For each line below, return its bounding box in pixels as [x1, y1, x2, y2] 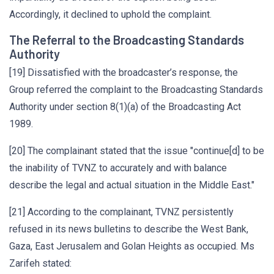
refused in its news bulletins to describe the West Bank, [9, 223, 248, 235]
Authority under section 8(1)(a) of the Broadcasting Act [9, 101, 241, 113]
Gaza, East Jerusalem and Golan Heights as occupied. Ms [9, 240, 254, 252]
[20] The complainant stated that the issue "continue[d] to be [9, 145, 264, 157]
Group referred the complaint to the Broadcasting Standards [9, 84, 263, 95]
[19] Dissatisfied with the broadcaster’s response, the [9, 67, 238, 78]
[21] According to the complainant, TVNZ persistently [9, 206, 234, 218]
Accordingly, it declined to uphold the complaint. [9, 9, 212, 20]
